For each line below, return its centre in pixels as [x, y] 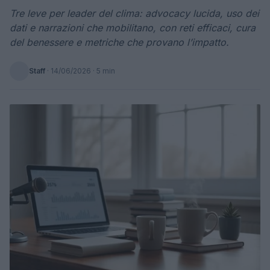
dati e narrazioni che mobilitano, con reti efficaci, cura [133, 28]
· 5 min [103, 71]
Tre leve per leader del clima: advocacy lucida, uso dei [134, 13]
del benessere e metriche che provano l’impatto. [119, 42]
